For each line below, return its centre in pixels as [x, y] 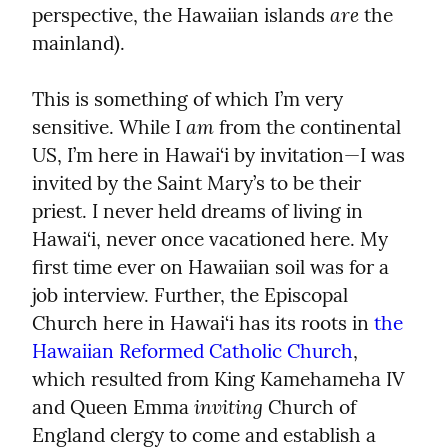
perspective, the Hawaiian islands [181, 14]
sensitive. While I [109, 126]
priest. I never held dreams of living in [197, 210]
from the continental [307, 126]
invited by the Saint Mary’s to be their [196, 182]
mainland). [78, 42]
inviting [228, 406]
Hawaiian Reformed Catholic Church [192, 350]
